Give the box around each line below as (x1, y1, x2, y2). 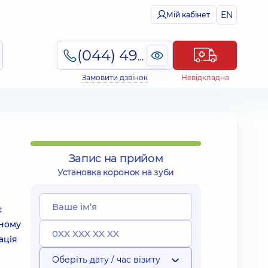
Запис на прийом (68, 152, 163, 165)
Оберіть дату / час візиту (52, 254, 160, 265)
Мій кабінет (166, 10, 210, 19)
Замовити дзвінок (82, 73, 148, 82)
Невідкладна (181, 73, 229, 82)
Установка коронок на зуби (57, 167, 174, 178)
